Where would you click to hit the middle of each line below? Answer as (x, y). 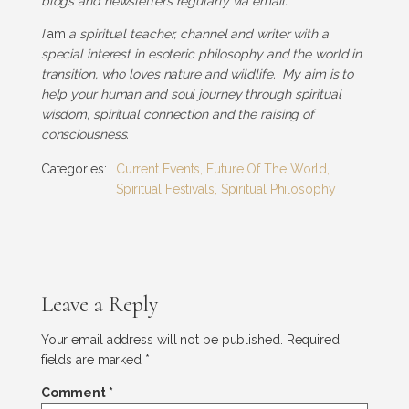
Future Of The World (267, 168)
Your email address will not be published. (162, 339)
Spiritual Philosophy (278, 189)
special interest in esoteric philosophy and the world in (201, 53)
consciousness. (85, 134)
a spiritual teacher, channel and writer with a (197, 33)
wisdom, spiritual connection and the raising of (178, 114)
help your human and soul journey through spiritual (191, 94)
